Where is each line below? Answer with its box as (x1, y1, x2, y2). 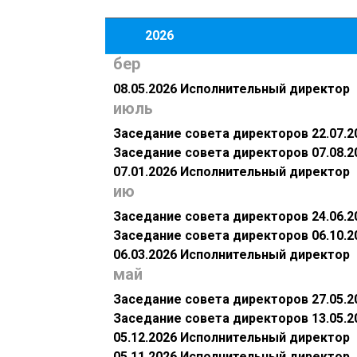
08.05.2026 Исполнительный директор (113, 81, 350, 97)
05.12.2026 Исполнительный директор (113, 330, 350, 346)
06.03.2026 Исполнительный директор (113, 247, 350, 263)
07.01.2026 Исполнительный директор (113, 164, 350, 180)
